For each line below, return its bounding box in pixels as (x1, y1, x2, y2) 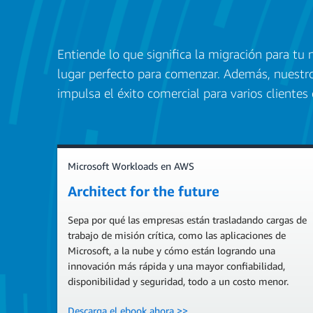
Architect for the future (68, 183, 219, 199)
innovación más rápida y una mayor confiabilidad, (68, 260, 285, 272)
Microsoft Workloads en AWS (68, 160, 194, 172)
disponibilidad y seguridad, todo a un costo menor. (68, 275, 289, 287)
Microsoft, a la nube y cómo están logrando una (68, 245, 275, 256)
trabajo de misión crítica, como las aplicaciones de (68, 229, 286, 241)
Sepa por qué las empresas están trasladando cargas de (68, 214, 307, 226)
